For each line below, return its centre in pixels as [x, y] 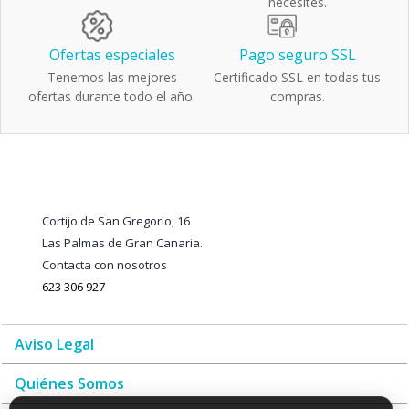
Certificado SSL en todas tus [297, 77]
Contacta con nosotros [105, 265]
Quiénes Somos [69, 383]
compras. [297, 96]
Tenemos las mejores [112, 77]
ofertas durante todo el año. [112, 96]
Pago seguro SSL [297, 55]
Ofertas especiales [112, 55]
